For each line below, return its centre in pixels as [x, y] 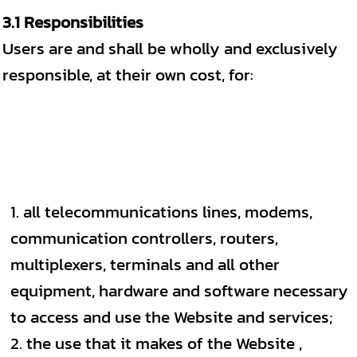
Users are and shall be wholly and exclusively [170, 48]
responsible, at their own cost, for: [128, 75]
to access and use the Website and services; [171, 317]
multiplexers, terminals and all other [145, 264]
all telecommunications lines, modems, [168, 212]
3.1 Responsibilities [73, 22]
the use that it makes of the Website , [164, 343]
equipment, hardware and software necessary [179, 290]
